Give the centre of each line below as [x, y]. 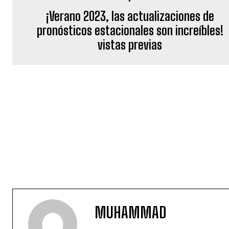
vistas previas [130, 45]
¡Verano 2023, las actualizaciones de [130, 16]
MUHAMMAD [130, 212]
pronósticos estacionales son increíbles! [130, 30]
